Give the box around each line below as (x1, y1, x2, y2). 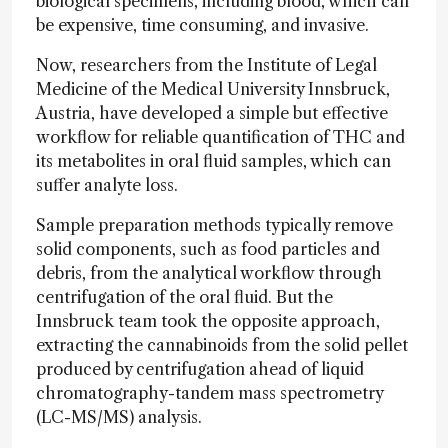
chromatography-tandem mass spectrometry (36, 383, 383, 403)
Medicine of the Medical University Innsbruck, (36, 79, 390, 99)
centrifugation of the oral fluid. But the (36, 287, 333, 307)
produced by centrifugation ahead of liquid (36, 359, 364, 379)
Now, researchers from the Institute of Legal (36, 55, 377, 75)
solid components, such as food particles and (36, 239, 380, 259)
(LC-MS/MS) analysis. (36, 407, 202, 427)
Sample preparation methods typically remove (36, 215, 393, 235)
